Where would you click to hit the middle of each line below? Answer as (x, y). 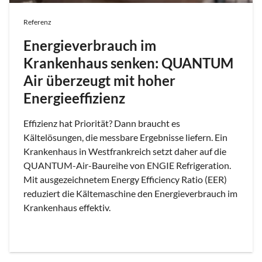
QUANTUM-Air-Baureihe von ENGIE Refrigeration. (127, 165)
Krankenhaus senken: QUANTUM (128, 63)
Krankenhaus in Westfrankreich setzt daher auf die (125, 151)
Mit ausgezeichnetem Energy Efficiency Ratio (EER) (125, 179)
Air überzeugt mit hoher (99, 80)
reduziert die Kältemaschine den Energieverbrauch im (130, 193)
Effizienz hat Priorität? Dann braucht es (102, 123)
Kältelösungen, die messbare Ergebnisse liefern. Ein (125, 137)
